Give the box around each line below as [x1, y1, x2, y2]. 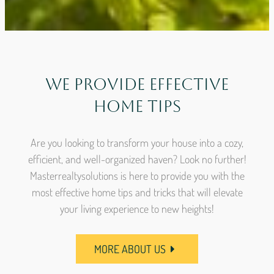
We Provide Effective [45, 75, 229, 94]
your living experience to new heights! [60, 201, 214, 215]
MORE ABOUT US [94, 242, 166, 256]
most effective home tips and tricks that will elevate [31, 185, 243, 199]
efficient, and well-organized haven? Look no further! [28, 152, 246, 166]
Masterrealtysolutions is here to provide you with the [29, 168, 245, 182]
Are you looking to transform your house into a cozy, [31, 135, 243, 149]
